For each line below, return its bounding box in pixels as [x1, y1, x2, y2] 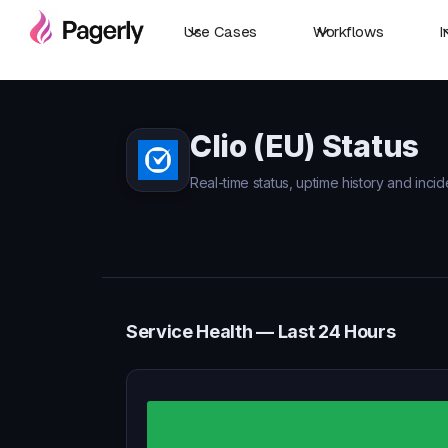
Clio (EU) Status [190, 128, 419, 164]
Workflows [313, 23, 384, 40]
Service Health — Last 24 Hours [126, 321, 396, 342]
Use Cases [184, 23, 258, 40]
